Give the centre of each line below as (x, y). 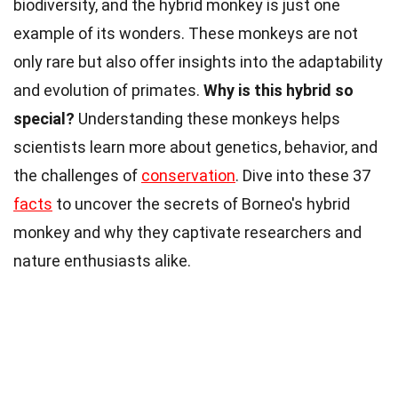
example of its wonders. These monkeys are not (186, 34)
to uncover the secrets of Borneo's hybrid (201, 204)
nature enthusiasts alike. (102, 261)
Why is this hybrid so (279, 91)
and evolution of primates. (108, 91)
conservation (188, 176)
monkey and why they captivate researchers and (187, 233)
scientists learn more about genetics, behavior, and (195, 147)
